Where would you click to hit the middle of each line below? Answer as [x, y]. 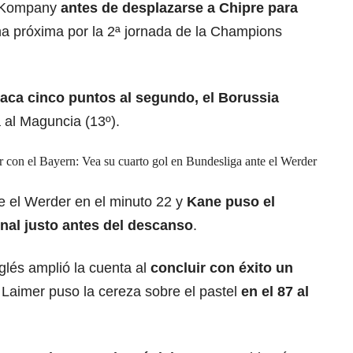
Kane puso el [231, 202]
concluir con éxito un [222, 268]
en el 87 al [275, 292]
